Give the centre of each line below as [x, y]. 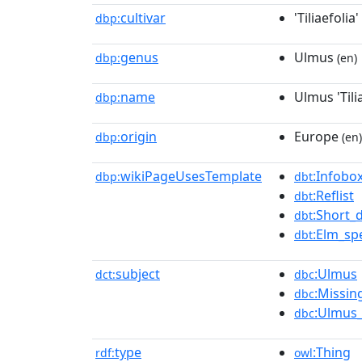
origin [139, 137]
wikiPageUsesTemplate [191, 176]
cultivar [143, 18]
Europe [316, 137]
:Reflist [333, 196]
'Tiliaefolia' [326, 18]
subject [138, 274]
